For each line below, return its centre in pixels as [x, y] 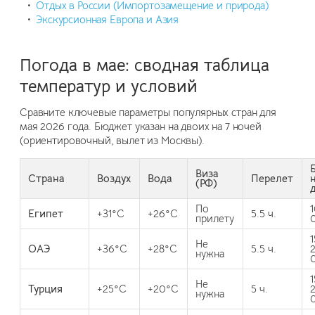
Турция [46, 289]
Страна [47, 178]
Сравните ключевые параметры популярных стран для [148, 112]
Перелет [272, 178]
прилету [215, 218]
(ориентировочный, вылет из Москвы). [112, 140]
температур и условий [109, 86]
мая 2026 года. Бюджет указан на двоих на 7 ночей [141, 126]
